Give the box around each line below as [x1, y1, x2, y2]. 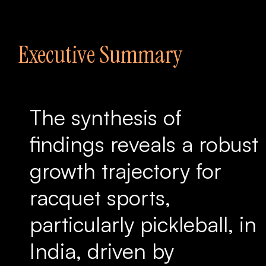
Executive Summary [18, 39, 182, 70]
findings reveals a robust [30, 131, 258, 157]
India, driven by [30, 237, 174, 264]
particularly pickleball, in [30, 211, 256, 237]
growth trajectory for [30, 157, 221, 184]
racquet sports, [30, 184, 170, 211]
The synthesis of [30, 104, 182, 131]
